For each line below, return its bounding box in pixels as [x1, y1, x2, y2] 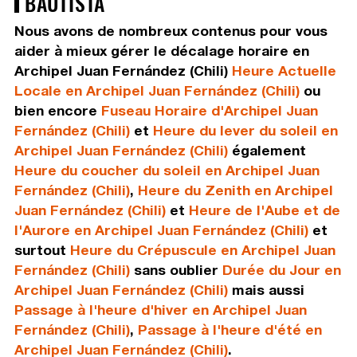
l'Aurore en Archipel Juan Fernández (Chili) [14, 222, 308, 239]
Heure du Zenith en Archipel [137, 182, 333, 199]
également [227, 142, 306, 159]
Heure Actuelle [231, 62, 336, 80]
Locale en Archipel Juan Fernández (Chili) [14, 82, 300, 100]
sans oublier [129, 261, 222, 279]
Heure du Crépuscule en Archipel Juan [69, 241, 335, 259]
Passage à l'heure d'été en [137, 321, 322, 339]
